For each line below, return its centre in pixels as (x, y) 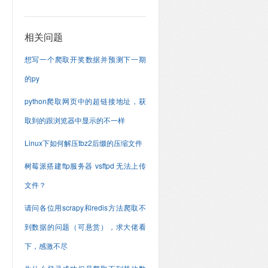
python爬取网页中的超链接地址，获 (85, 101)
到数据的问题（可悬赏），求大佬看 (85, 226)
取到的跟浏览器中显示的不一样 (74, 120)
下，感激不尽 (46, 246)
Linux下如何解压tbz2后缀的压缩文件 (83, 143)
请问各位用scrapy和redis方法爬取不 (85, 207)
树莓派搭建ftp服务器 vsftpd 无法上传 (85, 165)
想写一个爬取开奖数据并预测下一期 (85, 59)
